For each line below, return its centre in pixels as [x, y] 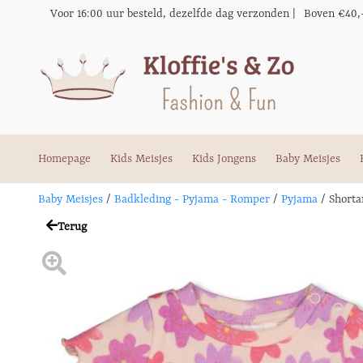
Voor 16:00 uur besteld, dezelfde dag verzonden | [173, 14]
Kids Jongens [224, 159]
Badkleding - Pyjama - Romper [192, 199]
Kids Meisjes [141, 159]
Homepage [64, 159]
